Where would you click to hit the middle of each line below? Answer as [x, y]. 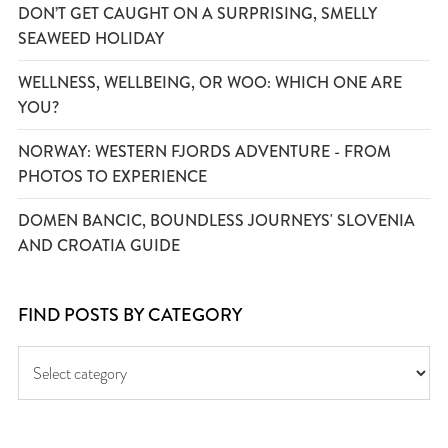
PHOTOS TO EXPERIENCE [112, 176]
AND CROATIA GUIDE [99, 245]
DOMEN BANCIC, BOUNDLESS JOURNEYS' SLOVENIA [216, 220]
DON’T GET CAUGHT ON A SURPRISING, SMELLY [197, 13]
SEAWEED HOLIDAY [91, 38]
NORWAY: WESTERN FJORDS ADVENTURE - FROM [204, 151]
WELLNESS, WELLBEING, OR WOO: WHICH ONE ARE [210, 82]
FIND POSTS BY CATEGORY [130, 315]
